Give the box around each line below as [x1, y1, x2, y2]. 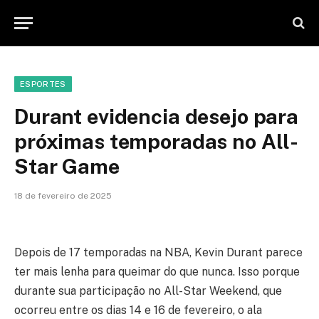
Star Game [14, 154, 120, 179]
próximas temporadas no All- [14, 129, 299, 154]
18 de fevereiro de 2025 [14, 191, 112, 201]
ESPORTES [20, 80, 66, 88]
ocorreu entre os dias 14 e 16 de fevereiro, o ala [14, 303, 262, 317]
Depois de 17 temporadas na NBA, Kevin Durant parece [14, 245, 303, 259]
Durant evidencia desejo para [14, 104, 298, 129]
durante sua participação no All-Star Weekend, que [14, 283, 282, 298]
